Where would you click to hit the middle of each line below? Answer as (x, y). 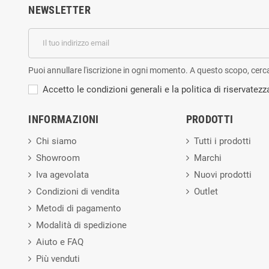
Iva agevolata (63, 174)
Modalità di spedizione (82, 225)
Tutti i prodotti (222, 141)
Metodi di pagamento (79, 208)
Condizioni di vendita (78, 191)
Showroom (58, 158)
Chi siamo (57, 141)
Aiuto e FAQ (60, 242)
